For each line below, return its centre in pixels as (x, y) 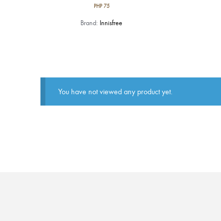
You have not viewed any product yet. (115, 91)
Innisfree (111, 23)
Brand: (90, 23)
